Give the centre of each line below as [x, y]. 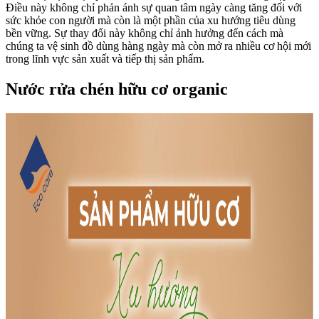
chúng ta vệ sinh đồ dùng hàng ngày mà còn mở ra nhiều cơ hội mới [158, 46]
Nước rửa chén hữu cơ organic [117, 89]
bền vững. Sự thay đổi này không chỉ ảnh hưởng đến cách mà [145, 33]
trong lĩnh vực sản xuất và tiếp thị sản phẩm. [105, 58]
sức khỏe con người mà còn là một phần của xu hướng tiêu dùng [151, 20]
